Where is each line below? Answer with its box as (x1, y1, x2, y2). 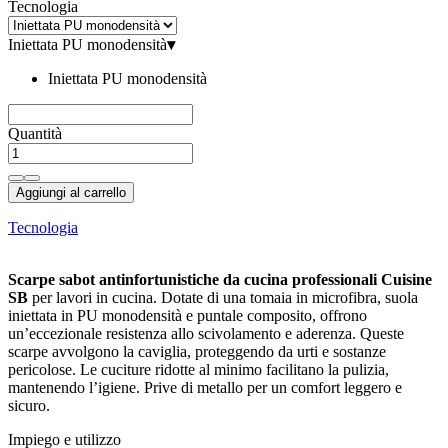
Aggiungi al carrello (16, 185, 126, 201)
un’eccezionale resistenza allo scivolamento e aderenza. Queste (8, 325, 404, 343)
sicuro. (8, 397, 50, 415)
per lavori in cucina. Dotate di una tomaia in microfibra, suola (28, 289, 418, 307)
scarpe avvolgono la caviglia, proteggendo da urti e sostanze (8, 343, 386, 361)
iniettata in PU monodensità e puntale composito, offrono (8, 307, 367, 325)
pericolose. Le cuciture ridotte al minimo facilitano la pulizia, (8, 361, 389, 379)
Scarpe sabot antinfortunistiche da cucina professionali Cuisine (8, 271, 432, 289)
